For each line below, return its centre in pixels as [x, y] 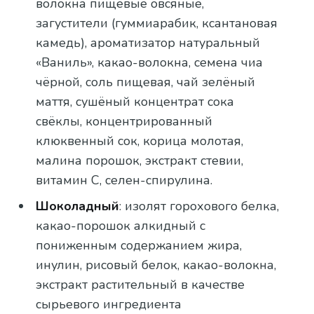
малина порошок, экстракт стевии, [140, 160]
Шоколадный [78, 206]
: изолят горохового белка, [199, 206]
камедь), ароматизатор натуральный [148, 42]
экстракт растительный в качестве [141, 284]
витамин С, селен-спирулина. [124, 180]
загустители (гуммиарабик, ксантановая [157, 23]
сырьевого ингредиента [109, 304]
